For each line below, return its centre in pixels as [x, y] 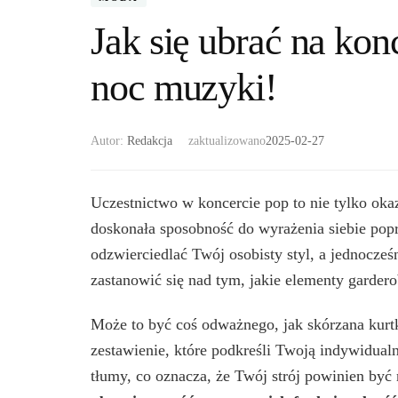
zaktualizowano [227, 141]
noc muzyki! [184, 88]
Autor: [109, 141]
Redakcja [150, 141]
